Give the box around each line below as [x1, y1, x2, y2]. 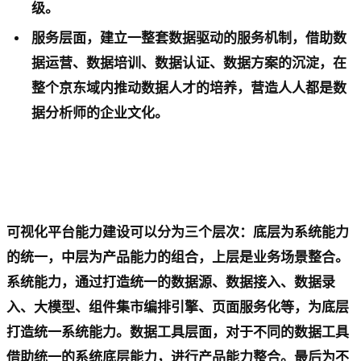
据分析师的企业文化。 [31, 105, 169, 121]
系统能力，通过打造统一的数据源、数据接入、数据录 [6, 274, 335, 290]
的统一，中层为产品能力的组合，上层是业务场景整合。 [6, 249, 349, 265]
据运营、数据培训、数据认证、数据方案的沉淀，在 [31, 55, 347, 71]
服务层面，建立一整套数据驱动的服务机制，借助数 [31, 30, 347, 46]
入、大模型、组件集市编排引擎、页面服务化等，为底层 [6, 299, 349, 315]
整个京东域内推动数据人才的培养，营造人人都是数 [31, 80, 347, 96]
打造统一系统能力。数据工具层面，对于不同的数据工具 [6, 324, 349, 340]
